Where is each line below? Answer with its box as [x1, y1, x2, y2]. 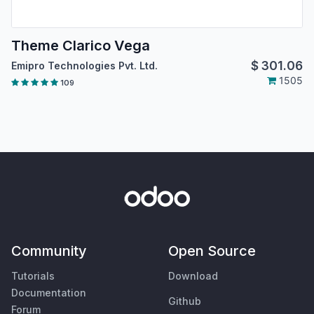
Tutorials [11, 270, 55, 282]
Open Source [168, 243, 256, 260]
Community [11, 243, 87, 260]
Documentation [11, 287, 86, 299]
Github [168, 295, 201, 308]
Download [168, 270, 218, 282]
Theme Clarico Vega [11, 36, 150, 54]
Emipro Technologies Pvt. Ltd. [11, 59, 158, 71]
